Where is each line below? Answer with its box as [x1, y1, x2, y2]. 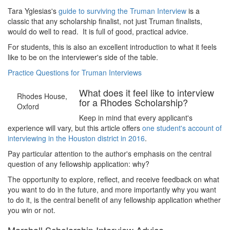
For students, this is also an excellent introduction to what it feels [8, 42, 217, 52]
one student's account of [142, 123, 222, 133]
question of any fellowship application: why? [8, 159, 151, 169]
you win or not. [8, 205, 60, 215]
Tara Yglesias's [8, 6, 59, 16]
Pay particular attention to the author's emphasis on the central [8, 148, 212, 159]
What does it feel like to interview [79, 86, 215, 99]
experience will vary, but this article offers [8, 123, 142, 133]
